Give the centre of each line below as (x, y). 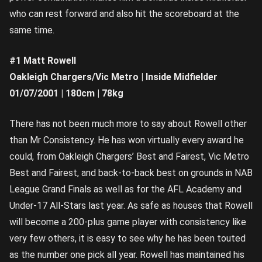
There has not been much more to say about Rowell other (128, 123)
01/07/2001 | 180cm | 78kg (66, 93)
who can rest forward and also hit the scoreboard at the (124, 13)
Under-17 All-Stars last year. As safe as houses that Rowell (131, 205)
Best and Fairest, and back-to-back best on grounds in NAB (131, 173)
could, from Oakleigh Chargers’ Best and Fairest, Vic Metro (129, 156)
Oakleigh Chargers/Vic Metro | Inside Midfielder (113, 77)
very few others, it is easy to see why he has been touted (127, 238)
